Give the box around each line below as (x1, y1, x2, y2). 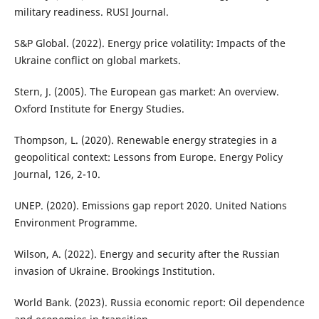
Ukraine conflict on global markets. (14, 53, 181, 68)
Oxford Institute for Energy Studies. (14, 102, 184, 116)
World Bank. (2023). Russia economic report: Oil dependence (14, 296, 305, 310)
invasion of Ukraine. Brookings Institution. (14, 264, 215, 278)
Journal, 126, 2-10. (14, 167, 100, 182)
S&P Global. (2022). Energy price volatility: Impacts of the (14, 36, 286, 51)
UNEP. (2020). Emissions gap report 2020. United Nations (14, 199, 287, 213)
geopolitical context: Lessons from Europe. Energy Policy (14, 150, 283, 164)
